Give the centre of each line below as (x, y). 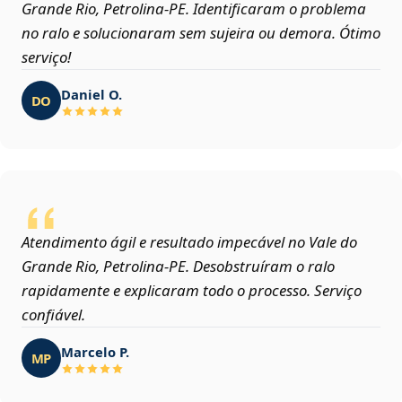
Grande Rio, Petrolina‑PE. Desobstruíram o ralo (178, 267)
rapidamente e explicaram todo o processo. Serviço (192, 291)
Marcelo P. (95, 351)
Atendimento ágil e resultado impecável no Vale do (189, 242)
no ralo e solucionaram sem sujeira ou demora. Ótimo (201, 33)
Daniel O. (92, 94)
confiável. (53, 315)
